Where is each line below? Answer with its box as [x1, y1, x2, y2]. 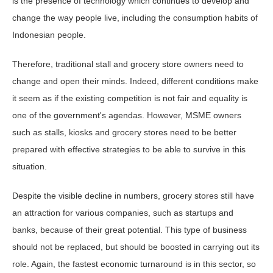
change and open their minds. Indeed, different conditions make [12, 76, 258, 87]
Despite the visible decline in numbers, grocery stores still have [12, 191, 254, 201]
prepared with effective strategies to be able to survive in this [12, 144, 246, 155]
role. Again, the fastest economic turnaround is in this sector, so [12, 259, 256, 269]
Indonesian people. [12, 30, 86, 40]
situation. [12, 161, 47, 172]
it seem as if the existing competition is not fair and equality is [12, 93, 247, 104]
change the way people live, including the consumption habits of [12, 13, 258, 23]
